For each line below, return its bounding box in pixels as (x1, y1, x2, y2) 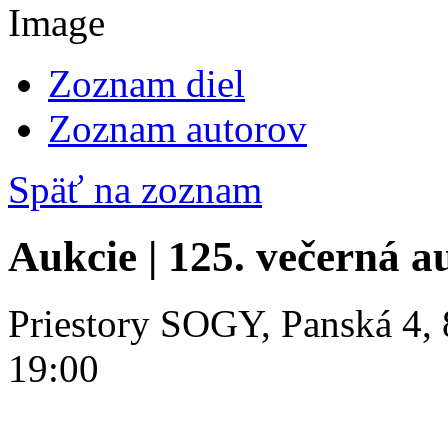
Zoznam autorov (48, 107, 307, 151)
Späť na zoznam (8, 168, 262, 212)
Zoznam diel (48, 62, 245, 106)
